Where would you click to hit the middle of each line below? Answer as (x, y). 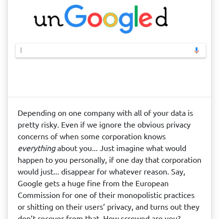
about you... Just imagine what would (121, 148)
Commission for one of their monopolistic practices (106, 195)
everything (36, 148)
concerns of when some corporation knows (92, 136)
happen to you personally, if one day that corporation (109, 160)
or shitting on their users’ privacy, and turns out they (109, 207)
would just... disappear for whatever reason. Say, (101, 172)
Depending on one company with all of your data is (105, 113)
